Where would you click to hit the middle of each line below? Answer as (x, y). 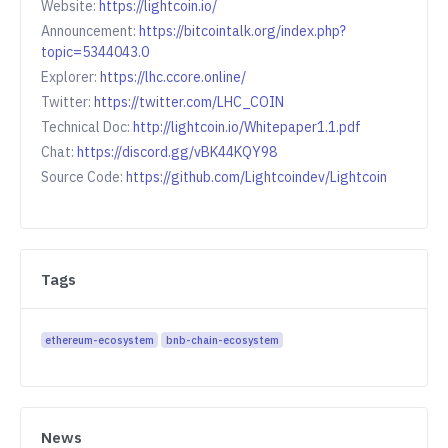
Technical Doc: (87, 127)
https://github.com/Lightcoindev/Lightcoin (256, 177)
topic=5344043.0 (95, 52)
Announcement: (90, 31)
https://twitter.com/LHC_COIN (189, 102)
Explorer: (70, 77)
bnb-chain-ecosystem (222, 340)
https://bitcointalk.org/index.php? (242, 31)
